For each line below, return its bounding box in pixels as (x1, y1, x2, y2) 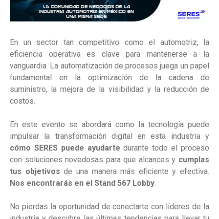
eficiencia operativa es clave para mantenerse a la (10, 49, 209, 59)
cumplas (178, 155, 209, 165)
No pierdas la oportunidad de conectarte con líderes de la (10, 202, 209, 212)
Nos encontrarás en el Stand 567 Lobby (10, 178, 154, 188)
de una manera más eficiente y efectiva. (60, 167, 209, 176)
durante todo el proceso (120, 143, 210, 153)
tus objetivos (10, 167, 60, 176)
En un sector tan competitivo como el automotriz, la (10, 38, 209, 47)
